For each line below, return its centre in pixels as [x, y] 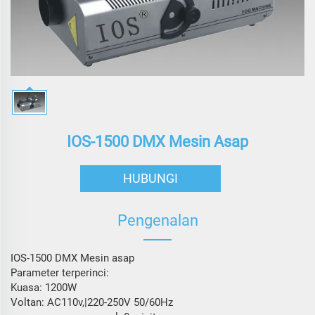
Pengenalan [157, 220]
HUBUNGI [150, 178]
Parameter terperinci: [60, 272]
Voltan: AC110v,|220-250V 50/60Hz [92, 302]
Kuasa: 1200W [44, 287]
